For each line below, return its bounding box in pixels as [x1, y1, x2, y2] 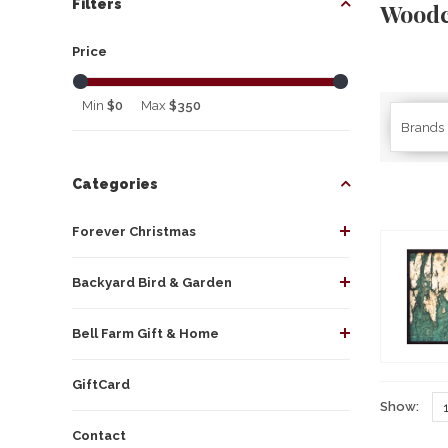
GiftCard [72, 376, 130, 392]
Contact [72, 427, 126, 443]
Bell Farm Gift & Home [72, 325, 219, 341]
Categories [72, 175, 158, 192]
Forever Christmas [72, 223, 196, 239]
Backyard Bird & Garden [72, 274, 232, 290]
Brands [400, 119, 444, 135]
